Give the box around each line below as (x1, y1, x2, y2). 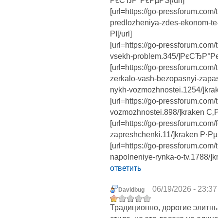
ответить (110, 164, 141, 173)
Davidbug (118, 186, 145, 194)
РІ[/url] (110, 30, 132, 38)
